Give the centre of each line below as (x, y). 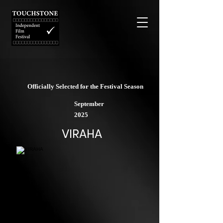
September (89, 104)
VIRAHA (82, 134)
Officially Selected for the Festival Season (86, 86)
